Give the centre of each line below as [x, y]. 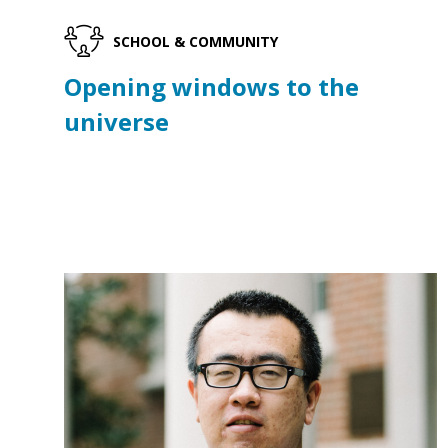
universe [116, 122]
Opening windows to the [211, 87]
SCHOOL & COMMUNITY [195, 41]
